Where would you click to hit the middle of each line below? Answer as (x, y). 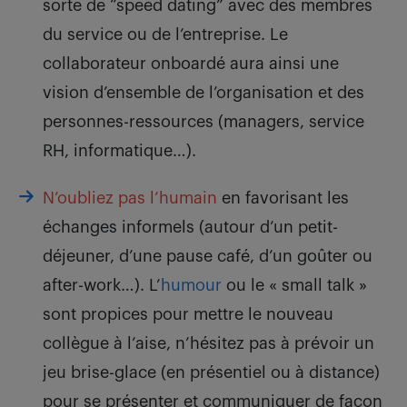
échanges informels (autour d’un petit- (190, 228)
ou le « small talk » (294, 286)
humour (191, 286)
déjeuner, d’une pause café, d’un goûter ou (208, 257)
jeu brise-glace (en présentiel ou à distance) (211, 373)
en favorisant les (283, 199)
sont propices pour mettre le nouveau (188, 315)
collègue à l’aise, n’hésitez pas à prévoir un (208, 344)
